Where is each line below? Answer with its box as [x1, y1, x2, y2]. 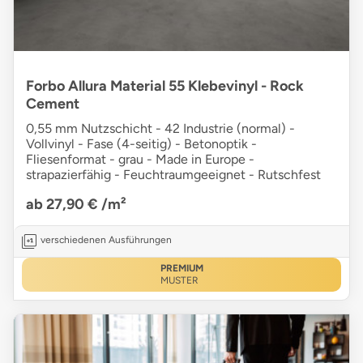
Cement [26, 95, 79, 113]
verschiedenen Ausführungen [41, 234, 172, 246]
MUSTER [160, 275, 199, 287]
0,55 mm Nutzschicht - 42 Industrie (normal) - [26, 121, 295, 137]
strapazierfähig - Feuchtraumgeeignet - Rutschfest [26, 167, 321, 183]
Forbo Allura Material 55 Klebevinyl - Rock [26, 77, 304, 96]
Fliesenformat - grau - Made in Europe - [26, 152, 254, 168]
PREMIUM [160, 263, 203, 275]
